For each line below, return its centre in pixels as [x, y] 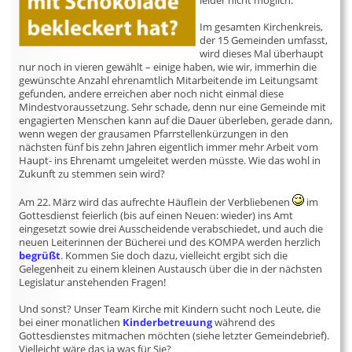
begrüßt [40, 255]
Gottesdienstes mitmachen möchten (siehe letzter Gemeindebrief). [174, 335]
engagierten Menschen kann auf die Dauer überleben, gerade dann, [176, 120]
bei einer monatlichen [71, 322]
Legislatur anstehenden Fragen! [93, 282]
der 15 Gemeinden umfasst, [264, 40]
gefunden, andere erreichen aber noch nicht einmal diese [152, 93]
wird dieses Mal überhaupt [262, 53]
